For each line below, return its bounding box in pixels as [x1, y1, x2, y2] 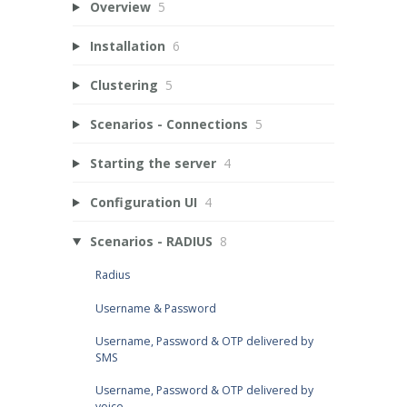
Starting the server [89, 154, 216, 172]
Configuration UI [89, 193, 197, 211]
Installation [89, 36, 165, 55]
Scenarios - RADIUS [89, 232, 213, 250]
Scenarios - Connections [89, 114, 248, 133]
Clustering [89, 75, 158, 94]
